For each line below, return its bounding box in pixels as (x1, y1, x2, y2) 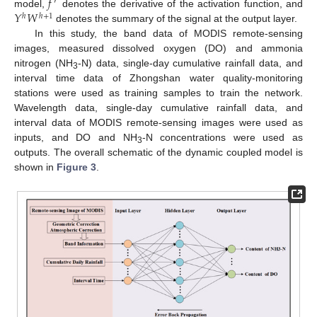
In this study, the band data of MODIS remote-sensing (34, 28, 303, 40)
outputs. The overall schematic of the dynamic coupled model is (14, 146, 303, 158)
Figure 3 (57, 161, 96, 173)
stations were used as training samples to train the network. (14, 87, 303, 99)
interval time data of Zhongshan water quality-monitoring (14, 72, 303, 84)
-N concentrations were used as (142, 132, 303, 144)
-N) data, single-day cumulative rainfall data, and (77, 57, 304, 69)
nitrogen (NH (14, 57, 73, 69)
